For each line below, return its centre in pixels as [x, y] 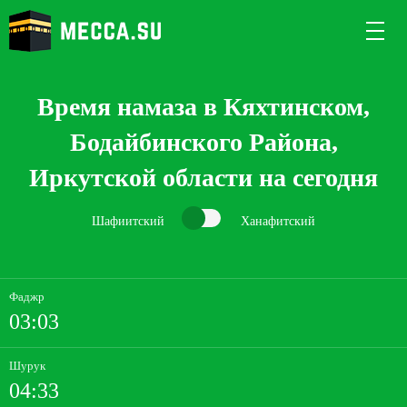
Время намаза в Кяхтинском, [203, 107]
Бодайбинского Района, [203, 142]
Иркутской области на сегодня [203, 178]
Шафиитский [128, 221]
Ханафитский [278, 221]
